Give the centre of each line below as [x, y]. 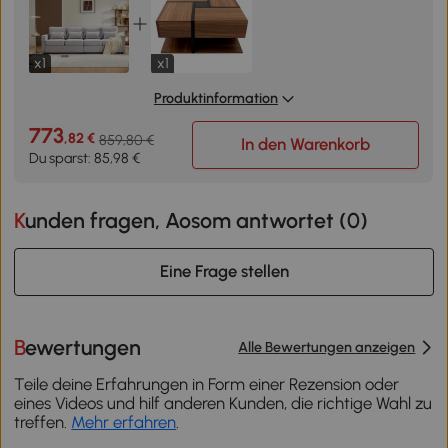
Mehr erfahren [124, 422]
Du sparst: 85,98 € [84, 158]
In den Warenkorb [306, 144]
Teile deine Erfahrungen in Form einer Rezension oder [207, 384]
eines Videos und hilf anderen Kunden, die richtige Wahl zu [223, 403]
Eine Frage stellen [224, 271]
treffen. [43, 422]
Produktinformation [215, 97]
